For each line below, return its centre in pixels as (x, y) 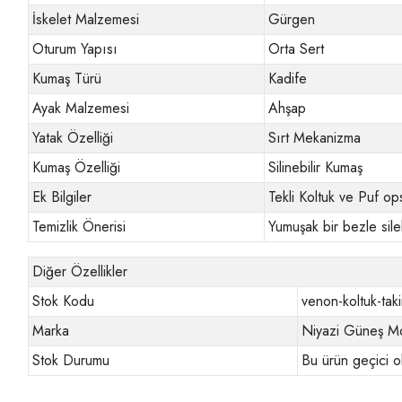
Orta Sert (297, 49)
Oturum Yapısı (75, 49)
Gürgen (292, 20)
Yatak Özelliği (73, 138)
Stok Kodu (64, 301)
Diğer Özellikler (80, 272)
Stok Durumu (71, 361)
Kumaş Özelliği (77, 168)
